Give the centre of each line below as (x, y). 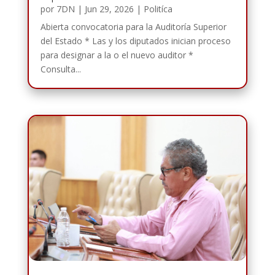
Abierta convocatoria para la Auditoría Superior (133, 27)
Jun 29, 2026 (109, 9)
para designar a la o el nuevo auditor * (117, 55)
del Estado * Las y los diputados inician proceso (135, 41)
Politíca (158, 9)
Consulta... (60, 69)
